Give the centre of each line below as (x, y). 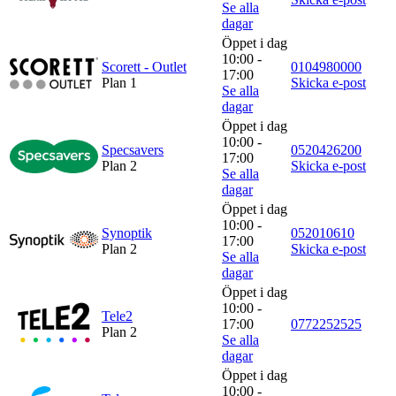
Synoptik (127, 232)
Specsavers (133, 149)
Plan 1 (119, 82)
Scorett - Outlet (144, 66)
